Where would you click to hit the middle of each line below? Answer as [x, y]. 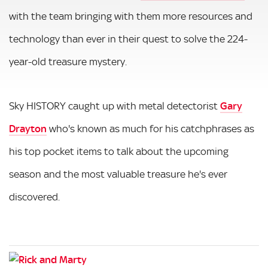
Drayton [28, 129]
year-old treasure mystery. [68, 62]
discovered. [34, 197]
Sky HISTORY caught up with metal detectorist [115, 106]
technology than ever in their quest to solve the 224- [128, 39]
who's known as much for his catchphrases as [150, 129]
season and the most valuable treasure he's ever [118, 174]
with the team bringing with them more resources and [131, 16]
